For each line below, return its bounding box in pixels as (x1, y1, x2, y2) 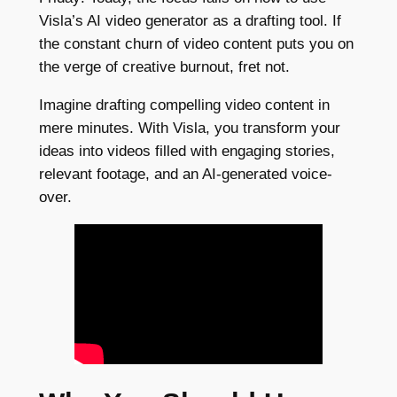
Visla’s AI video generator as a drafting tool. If (38, 12, 341, 30)
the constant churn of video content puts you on (38, 35, 354, 53)
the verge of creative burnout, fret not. (38, 58, 294, 76)
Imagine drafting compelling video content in (38, 97, 330, 114)
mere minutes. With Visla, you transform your (38, 120, 340, 137)
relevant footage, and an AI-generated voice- (38, 166, 332, 183)
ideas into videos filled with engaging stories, (38, 143, 335, 160)
